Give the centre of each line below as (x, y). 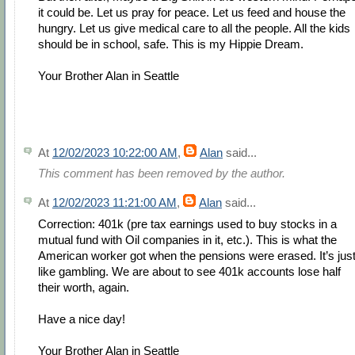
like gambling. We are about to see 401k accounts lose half (189, 271)
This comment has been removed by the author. (162, 174)
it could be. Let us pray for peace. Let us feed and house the (192, 13)
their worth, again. (84, 287)
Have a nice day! (82, 319)
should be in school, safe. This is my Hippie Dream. (171, 44)
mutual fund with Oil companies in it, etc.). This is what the (187, 239)
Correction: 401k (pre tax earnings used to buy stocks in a (187, 223)
